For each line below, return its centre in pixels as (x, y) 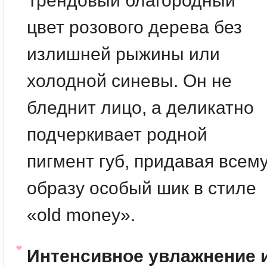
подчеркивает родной (117, 134)
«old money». (81, 215)
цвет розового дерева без (134, 27)
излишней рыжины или (123, 54)
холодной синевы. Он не (129, 81)
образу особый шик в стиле (142, 188)
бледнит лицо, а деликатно (140, 108)
